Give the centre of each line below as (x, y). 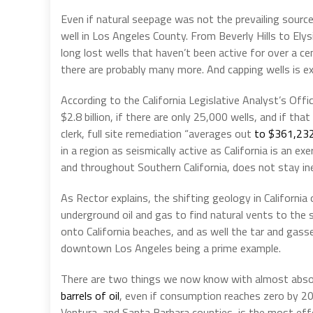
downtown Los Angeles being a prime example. (171, 248)
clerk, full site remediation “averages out (158, 133)
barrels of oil (90, 295)
